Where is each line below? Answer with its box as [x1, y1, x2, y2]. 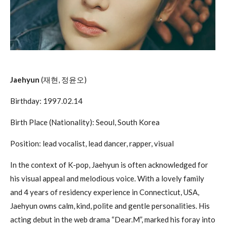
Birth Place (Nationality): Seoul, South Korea [10, 118, 160, 127]
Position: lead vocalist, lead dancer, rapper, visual [10, 139, 174, 148]
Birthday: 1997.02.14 [10, 96, 83, 106]
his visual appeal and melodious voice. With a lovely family [10, 174, 204, 183]
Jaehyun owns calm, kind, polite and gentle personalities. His [10, 201, 210, 211]
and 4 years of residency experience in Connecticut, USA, [10, 187, 199, 197]
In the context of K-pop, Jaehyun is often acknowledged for [10, 160, 208, 170]
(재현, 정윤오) [40, 75, 87, 85]
